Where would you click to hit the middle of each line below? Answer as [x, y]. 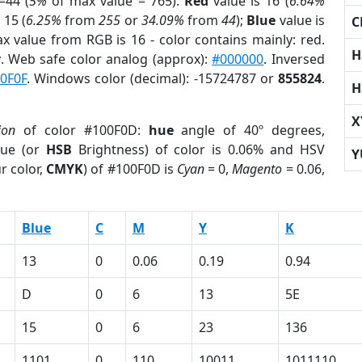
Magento [257, 169]
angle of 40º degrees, [249, 130]
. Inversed [294, 59]
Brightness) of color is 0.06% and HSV [198, 149]
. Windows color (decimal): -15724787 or [152, 78]
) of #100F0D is [130, 169]
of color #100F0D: [82, 130]
